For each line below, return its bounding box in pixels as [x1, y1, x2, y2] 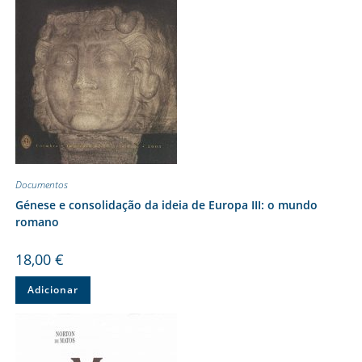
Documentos [15, 177, 68, 192]
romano [15, 213, 59, 229]
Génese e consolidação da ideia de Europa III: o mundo [15, 196, 318, 213]
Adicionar [27, 282, 78, 297]
